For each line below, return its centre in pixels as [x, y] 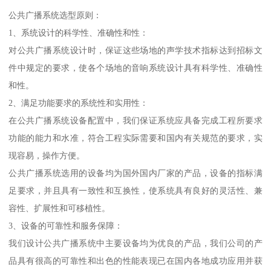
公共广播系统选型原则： [55, 15]
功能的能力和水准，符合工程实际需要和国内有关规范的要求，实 [135, 138]
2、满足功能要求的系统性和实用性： [79, 103]
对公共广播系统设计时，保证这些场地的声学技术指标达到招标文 [135, 50]
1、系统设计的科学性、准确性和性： [79, 32]
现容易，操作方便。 [47, 155]
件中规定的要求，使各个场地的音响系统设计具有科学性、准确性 [135, 67]
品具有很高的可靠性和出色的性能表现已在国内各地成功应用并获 [135, 260]
